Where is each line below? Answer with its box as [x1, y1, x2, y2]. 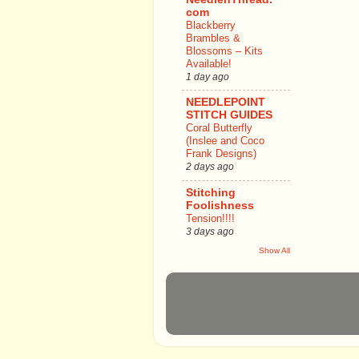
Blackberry [186, 18, 236, 31]
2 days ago [186, 161, 234, 173]
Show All [259, 245, 290, 255]
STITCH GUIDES [186, 109, 272, 122]
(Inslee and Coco [186, 135, 264, 147]
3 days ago [186, 226, 234, 238]
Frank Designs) [186, 147, 256, 160]
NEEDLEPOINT [186, 96, 265, 109]
